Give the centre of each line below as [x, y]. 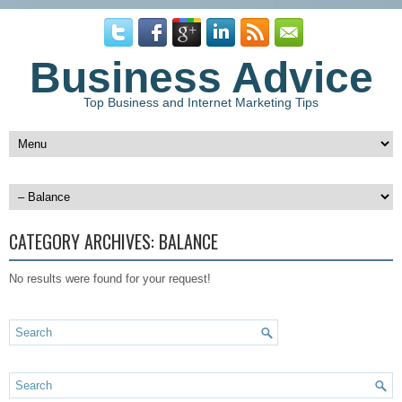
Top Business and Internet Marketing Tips [201, 102]
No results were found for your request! [110, 279]
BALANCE [188, 241]
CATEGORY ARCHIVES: [84, 241]
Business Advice [201, 78]
